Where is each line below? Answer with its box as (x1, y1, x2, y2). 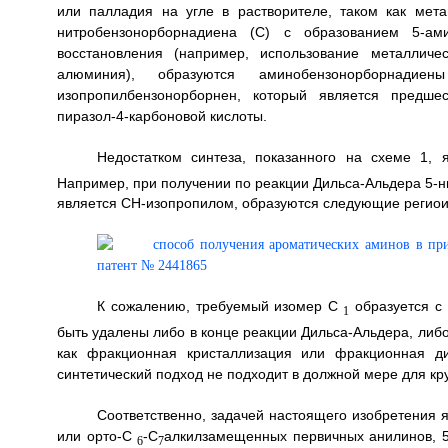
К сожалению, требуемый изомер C (96, 298, 339, 315)
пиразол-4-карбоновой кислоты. (56, 107, 267, 124)
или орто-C (56, 428, 132, 445)
